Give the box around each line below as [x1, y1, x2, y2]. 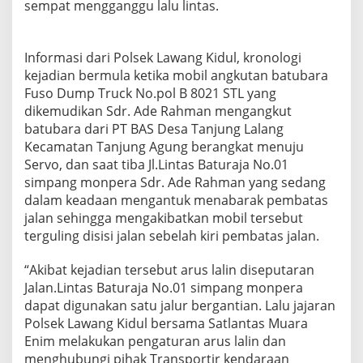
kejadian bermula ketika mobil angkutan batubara [24, 66, 328, 84]
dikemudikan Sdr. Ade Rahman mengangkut [24, 102, 292, 120]
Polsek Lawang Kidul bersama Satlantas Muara [24, 314, 308, 332]
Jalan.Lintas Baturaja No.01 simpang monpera [24, 279, 303, 297]
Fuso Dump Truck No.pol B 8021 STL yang [24, 84, 276, 102]
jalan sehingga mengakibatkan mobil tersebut [24, 209, 303, 227]
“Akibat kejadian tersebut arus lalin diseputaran [24, 261, 314, 279]
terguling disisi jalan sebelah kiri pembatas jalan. [24, 227, 322, 245]
